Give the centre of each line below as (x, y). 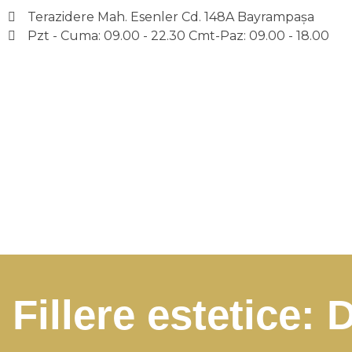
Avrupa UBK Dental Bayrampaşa (30, 250)
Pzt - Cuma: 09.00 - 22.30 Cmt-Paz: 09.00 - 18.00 (178, 36)
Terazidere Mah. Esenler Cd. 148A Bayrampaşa (171, 17)
